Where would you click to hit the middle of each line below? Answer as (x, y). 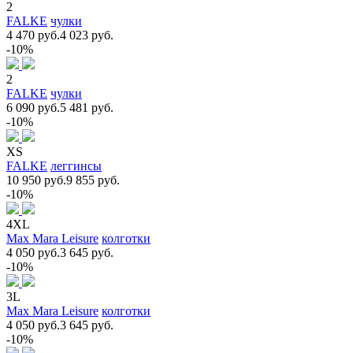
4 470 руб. (33, 35)
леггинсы (76, 165)
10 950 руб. (36, 180)
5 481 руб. (87, 107)
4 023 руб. (87, 35)
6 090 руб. (33, 107)
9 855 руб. (93, 180)
